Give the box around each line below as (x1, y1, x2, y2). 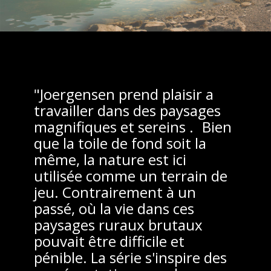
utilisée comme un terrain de (34, 165, 227, 186)
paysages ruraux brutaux (34, 214, 203, 235)
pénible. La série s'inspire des (34, 247, 227, 267)
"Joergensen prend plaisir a (34, 83, 214, 104)
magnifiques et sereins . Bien (34, 116, 232, 137)
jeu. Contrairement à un (34, 181, 196, 202)
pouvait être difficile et (34, 230, 184, 251)
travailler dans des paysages (34, 100, 221, 120)
